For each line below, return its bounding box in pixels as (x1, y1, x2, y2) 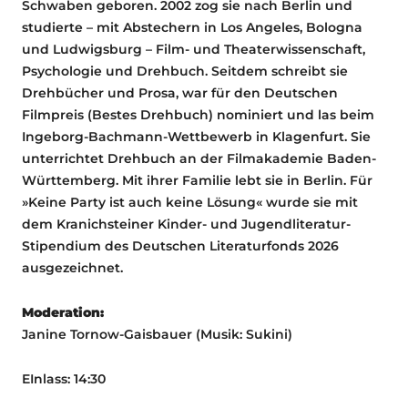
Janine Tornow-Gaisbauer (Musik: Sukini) (22, 325, 292, 342)
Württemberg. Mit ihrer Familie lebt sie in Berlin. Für (22, 171, 372, 189)
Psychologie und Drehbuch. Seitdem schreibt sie (22, 62, 348, 79)
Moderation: (22, 303, 104, 321)
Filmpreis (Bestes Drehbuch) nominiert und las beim (22, 106, 374, 123)
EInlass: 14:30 (22, 370, 106, 387)
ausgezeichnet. (22, 259, 123, 276)
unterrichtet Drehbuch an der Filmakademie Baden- (22, 149, 376, 167)
